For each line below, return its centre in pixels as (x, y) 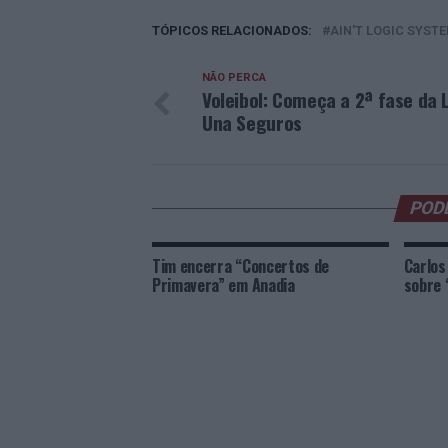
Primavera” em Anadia (223, 285)
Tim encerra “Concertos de (240, 266)
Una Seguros (252, 122)
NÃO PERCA (234, 77)
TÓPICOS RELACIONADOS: (232, 30)
